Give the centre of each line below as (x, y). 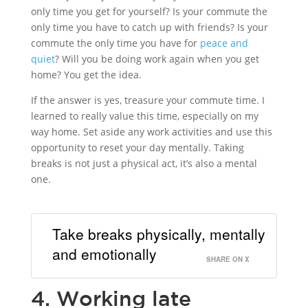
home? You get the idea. (86, 74)
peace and (224, 43)
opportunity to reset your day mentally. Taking (137, 147)
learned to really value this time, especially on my (144, 115)
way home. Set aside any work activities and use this (151, 131)
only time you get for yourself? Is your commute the (149, 11)
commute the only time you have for (115, 43)
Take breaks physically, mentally (158, 234)
